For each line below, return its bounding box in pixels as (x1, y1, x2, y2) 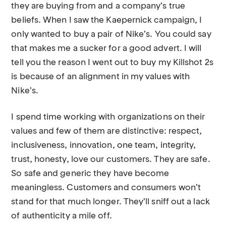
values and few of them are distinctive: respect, (11, 127, 202, 136)
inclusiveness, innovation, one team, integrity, (11, 141, 196, 150)
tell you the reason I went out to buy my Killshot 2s (11, 59, 213, 67)
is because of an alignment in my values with (11, 73, 190, 81)
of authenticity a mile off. (11, 212, 112, 220)
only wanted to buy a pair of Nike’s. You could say (11, 30, 211, 39)
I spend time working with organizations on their (11, 113, 205, 122)
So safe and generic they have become (11, 169, 169, 178)
